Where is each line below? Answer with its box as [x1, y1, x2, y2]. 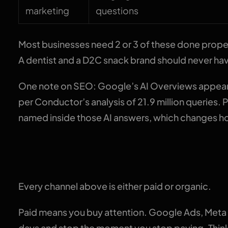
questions [96, 5, 139, 17]
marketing [25, 5, 70, 17]
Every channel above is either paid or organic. [18, 180, 211, 192]
